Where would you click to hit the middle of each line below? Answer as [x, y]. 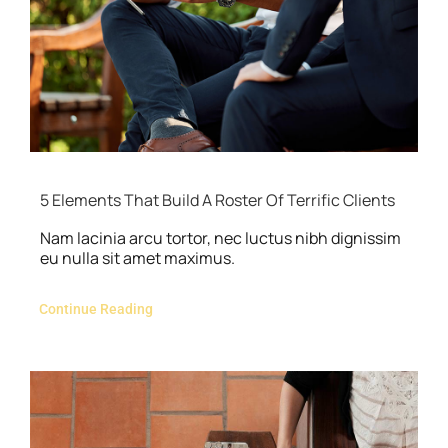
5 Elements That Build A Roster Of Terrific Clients [217, 200]
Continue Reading [95, 309]
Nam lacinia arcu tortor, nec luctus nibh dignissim [220, 238]
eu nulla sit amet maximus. [137, 258]
